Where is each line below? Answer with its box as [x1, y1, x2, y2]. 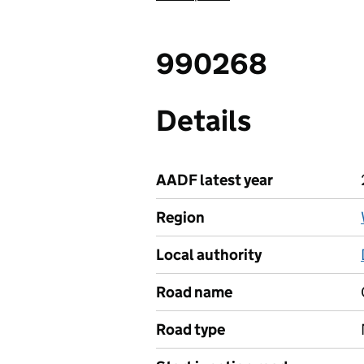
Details [156, 102, 251, 139]
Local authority [156, 245, 262, 264]
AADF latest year [156, 171, 273, 189]
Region [156, 208, 205, 227]
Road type [156, 320, 225, 339]
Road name [156, 283, 232, 301]
